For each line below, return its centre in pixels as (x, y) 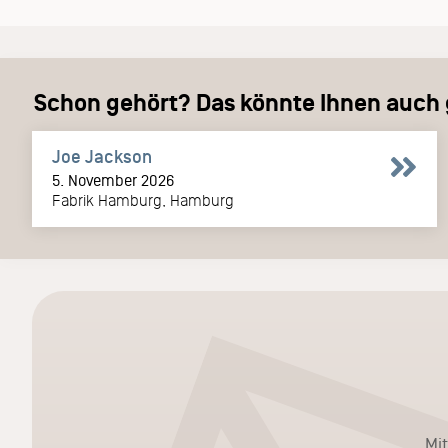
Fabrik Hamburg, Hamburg (143, 200)
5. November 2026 (113, 180)
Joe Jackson (102, 156)
